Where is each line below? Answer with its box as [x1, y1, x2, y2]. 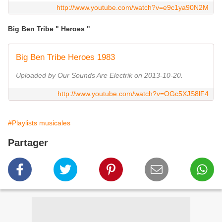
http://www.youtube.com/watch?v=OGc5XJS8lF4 [57, 90, 209, 98]
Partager [8, 137, 48, 149]
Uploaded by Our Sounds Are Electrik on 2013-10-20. [16, 71, 183, 80]
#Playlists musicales [8, 119, 70, 127]
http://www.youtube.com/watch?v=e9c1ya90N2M [56, 3, 209, 12]
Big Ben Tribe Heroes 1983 [16, 53, 115, 62]
